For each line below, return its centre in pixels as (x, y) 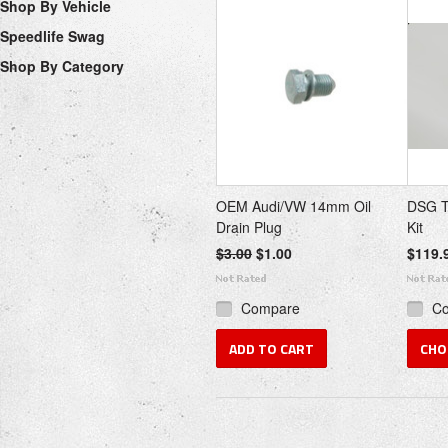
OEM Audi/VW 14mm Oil (293, 206)
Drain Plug (249, 227)
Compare (270, 308)
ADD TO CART (271, 349)
